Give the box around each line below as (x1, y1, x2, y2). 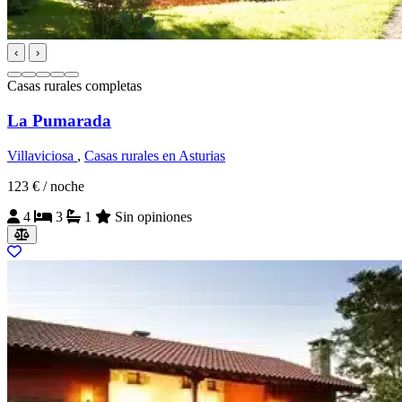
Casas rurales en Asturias (84, 147, 225, 163)
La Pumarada (7, 110, 111, 130)
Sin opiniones (111, 208, 192, 224)
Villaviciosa (7, 147, 77, 163)
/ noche (43, 178, 84, 194)
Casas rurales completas (7, 78, 142, 94)
